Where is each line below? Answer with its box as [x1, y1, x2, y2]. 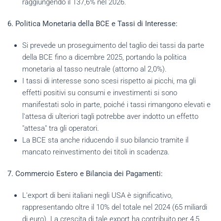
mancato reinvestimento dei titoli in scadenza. [22, 147, 170, 156]
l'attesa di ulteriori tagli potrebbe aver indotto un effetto [22, 111, 198, 121]
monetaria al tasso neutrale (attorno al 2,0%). [22, 64, 167, 74]
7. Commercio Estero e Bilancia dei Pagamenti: [7, 169, 163, 178]
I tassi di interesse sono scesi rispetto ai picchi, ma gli [22, 76, 196, 85]
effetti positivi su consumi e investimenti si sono [22, 88, 177, 97]
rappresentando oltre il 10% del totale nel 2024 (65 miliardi [22, 202, 207, 212]
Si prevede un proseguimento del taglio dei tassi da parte [22, 40, 204, 50]
